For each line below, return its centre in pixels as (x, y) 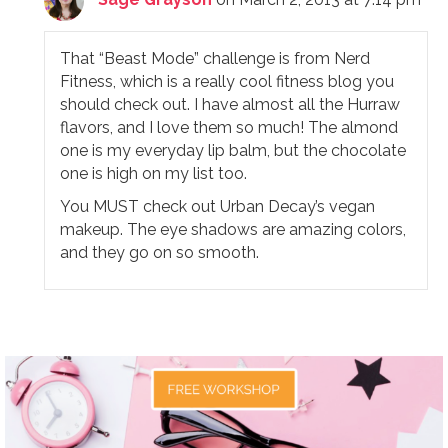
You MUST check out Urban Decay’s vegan (218, 206)
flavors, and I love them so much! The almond (229, 127)
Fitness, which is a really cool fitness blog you (227, 81)
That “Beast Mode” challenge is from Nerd (215, 58)
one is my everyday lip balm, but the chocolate (233, 150)
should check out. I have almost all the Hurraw (230, 104)
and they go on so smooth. (160, 252)
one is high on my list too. (154, 173)
